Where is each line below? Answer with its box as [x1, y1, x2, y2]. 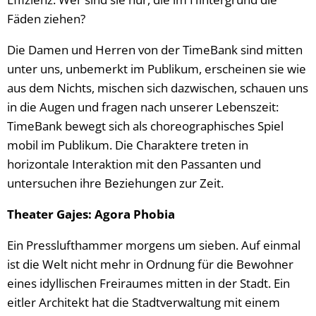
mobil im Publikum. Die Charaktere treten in [7, 137, 248, 153]
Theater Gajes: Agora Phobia [7, 206, 178, 222]
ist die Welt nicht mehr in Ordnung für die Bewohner [7, 256, 293, 272]
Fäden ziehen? [7, 11, 85, 27]
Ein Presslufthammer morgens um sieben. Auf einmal [7, 237, 300, 253]
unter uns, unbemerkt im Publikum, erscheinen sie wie [7, 61, 306, 77]
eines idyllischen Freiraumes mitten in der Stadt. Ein [7, 275, 290, 291]
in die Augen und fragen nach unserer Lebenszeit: [7, 99, 279, 115]
